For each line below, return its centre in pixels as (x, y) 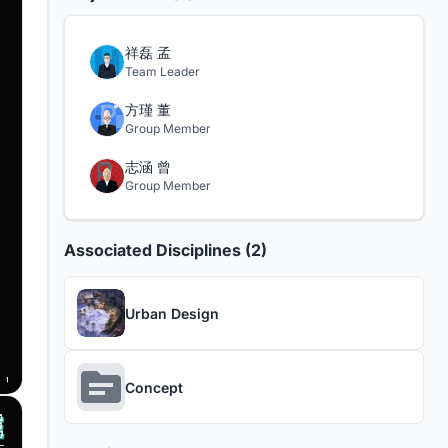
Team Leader (162, 71)
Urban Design (172, 313)
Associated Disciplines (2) (165, 250)
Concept (154, 387)
